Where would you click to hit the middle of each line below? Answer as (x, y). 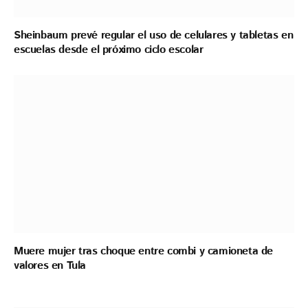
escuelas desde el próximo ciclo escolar (109, 50)
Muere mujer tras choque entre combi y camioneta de (144, 251)
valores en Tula (50, 265)
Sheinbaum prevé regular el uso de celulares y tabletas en (154, 36)
